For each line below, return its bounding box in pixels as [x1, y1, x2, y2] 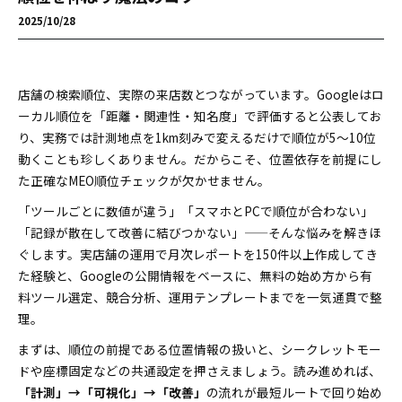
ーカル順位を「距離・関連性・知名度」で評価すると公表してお [18, 107, 382, 125]
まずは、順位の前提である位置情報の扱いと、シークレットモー [18, 340, 381, 358]
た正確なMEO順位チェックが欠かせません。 [18, 171, 270, 189]
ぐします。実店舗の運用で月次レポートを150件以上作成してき [18, 245, 378, 263]
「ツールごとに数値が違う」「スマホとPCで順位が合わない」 [18, 202, 373, 220]
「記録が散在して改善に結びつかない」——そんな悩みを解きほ [18, 223, 381, 241]
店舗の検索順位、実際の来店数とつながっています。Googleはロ [18, 85, 384, 103]
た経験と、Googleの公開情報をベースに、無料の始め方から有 [18, 267, 372, 284]
